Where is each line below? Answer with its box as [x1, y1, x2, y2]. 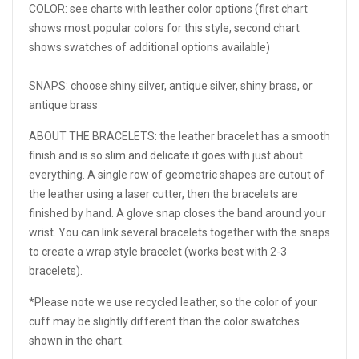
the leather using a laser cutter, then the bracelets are [29, 187, 298, 200]
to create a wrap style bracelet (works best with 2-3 [29, 244, 287, 258]
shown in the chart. [29, 333, 127, 347]
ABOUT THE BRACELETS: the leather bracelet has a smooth [29, 129, 330, 143]
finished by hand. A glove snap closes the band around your [29, 206, 326, 220]
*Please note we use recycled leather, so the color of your [29, 295, 317, 309]
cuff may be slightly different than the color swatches [29, 314, 300, 328]
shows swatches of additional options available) [29, 40, 270, 54]
